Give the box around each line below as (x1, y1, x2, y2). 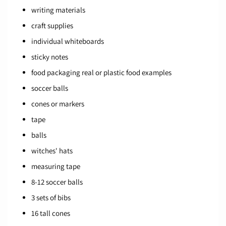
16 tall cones (31, 208, 70, 218)
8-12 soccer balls (31, 177, 83, 187)
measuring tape (31, 161, 80, 172)
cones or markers (31, 99, 84, 109)
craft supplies (31, 21, 73, 31)
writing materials (31, 5, 85, 15)
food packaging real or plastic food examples (31, 68, 172, 78)
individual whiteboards (31, 36, 104, 46)
